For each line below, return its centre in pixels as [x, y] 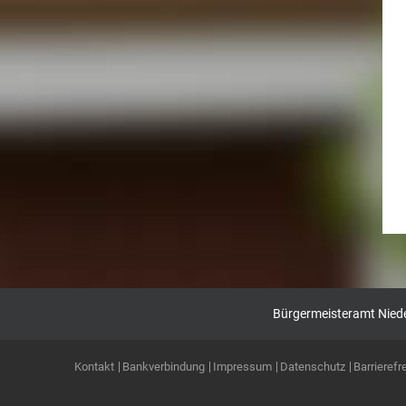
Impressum [242, 367]
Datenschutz [313, 367]
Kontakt [94, 367]
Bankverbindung [164, 367]
